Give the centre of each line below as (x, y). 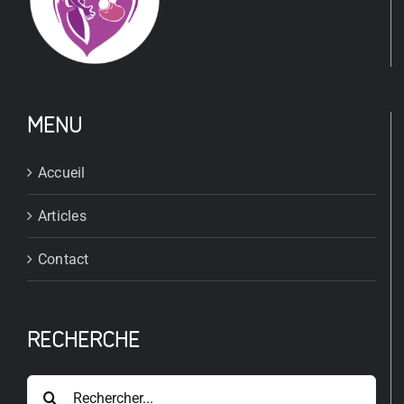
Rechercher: (64, 387)
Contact (64, 260)
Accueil (62, 173)
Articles (62, 216)
